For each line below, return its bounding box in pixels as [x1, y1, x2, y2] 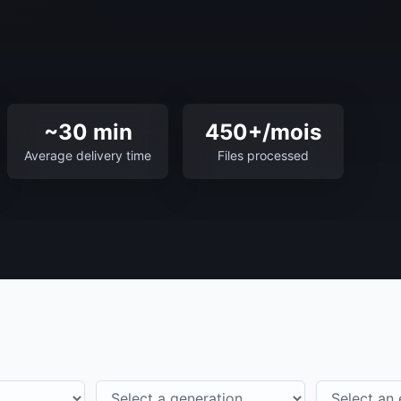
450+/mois [205, 119, 321, 145]
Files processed [218, 148, 309, 163]
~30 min [43, 119, 132, 145]
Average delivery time [24, 148, 151, 163]
